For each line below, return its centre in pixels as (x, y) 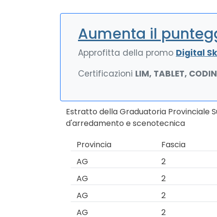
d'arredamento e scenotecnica (125, 123)
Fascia (174, 145)
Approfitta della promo (127, 53)
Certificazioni (107, 73)
